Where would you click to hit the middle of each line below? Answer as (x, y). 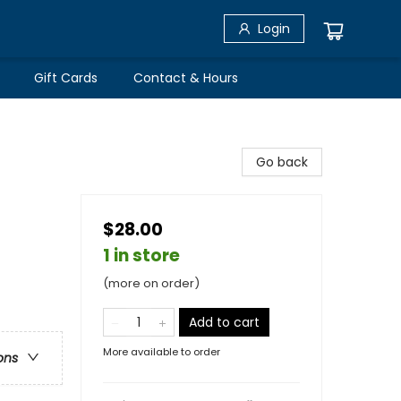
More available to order (162, 352)
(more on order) (151, 283)
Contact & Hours (186, 78)
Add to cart (224, 322)
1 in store (141, 256)
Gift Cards (66, 78)
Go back (282, 162)
